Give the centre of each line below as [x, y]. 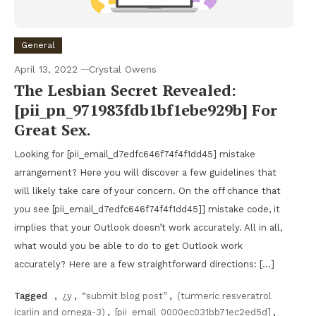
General [38, 45]
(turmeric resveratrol [224, 296]
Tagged [32, 296]
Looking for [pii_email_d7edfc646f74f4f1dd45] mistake [135, 154]
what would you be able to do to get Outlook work [128, 246]
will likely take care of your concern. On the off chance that [147, 191]
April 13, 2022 [46, 69]
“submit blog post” [124, 296]
